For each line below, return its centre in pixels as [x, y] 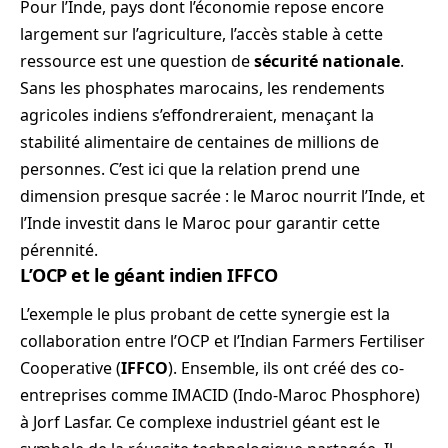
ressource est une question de [137, 61]
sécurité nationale [327, 61]
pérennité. [59, 250]
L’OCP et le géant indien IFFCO [149, 275]
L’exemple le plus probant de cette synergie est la [205, 314]
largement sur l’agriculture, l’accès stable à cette [201, 34]
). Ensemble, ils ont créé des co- [286, 368]
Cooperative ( [70, 368]
